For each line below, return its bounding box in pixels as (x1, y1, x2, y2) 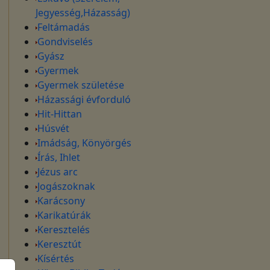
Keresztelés (37, 223, 90, 236)
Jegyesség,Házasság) (35, 6, 130, 19)
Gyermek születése (37, 78, 124, 92)
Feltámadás (37, 20, 90, 34)
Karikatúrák (37, 209, 91, 222)
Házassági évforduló (37, 93, 131, 106)
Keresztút (37, 237, 81, 251)
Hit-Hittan (37, 107, 82, 121)
